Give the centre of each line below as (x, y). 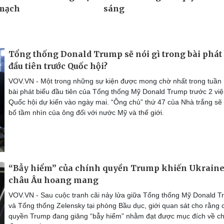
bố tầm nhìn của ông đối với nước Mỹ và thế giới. (86, 112)
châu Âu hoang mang (53, 180)
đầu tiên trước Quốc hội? (58, 66)
